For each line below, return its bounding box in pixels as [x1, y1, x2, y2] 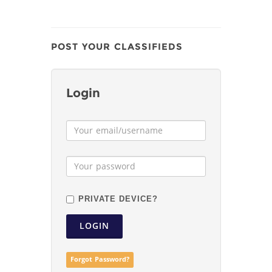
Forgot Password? [70, 253, 129, 266]
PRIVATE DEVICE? [78, 191, 158, 206]
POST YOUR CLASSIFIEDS [51, 38, 183, 55]
